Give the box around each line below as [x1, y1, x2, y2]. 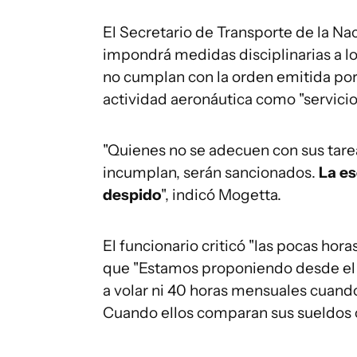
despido [103, 186, 161, 204]
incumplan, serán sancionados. [103, 163, 316, 182]
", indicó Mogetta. [161, 186, 281, 204]
